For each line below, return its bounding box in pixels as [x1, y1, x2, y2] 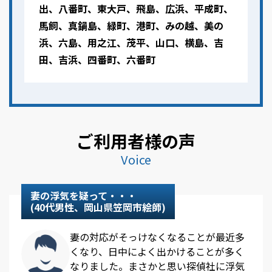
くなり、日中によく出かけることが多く [70, 244, 244, 259]
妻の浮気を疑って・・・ [30, 188, 137, 203]
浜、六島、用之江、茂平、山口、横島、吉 [39, 35, 223, 50]
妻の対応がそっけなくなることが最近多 [70, 229, 245, 245]
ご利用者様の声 [76, 129, 195, 154]
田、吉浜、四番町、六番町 [39, 52, 155, 67]
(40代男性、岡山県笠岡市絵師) [30, 200, 166, 215]
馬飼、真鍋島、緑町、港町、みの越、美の [39, 18, 223, 33]
